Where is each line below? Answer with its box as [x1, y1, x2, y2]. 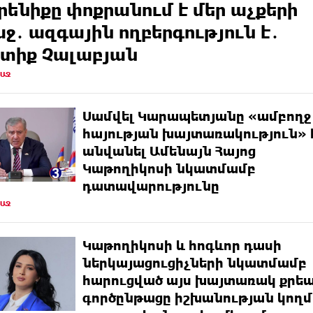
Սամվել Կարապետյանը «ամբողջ [82, 108, 311, 124]
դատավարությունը [82, 177, 219, 194]
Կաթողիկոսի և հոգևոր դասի [82, 237, 282, 253]
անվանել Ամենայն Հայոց [82, 143, 256, 159]
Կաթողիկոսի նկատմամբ [82, 160, 256, 176]
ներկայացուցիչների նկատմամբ [82, 254, 307, 270]
